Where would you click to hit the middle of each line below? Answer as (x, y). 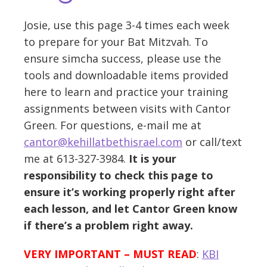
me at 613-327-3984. (76, 159)
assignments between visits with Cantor (127, 108)
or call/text (212, 142)
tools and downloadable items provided (126, 75)
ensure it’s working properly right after (130, 192)
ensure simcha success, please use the (122, 58)
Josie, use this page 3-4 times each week (127, 25)
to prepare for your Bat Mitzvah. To (116, 42)
